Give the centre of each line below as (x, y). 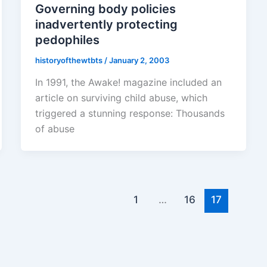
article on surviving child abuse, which (121, 98)
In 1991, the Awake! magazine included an (128, 83)
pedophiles (67, 40)
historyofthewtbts (69, 60)
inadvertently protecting (106, 24)
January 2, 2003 (139, 60)
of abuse (55, 129)
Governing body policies (105, 9)
